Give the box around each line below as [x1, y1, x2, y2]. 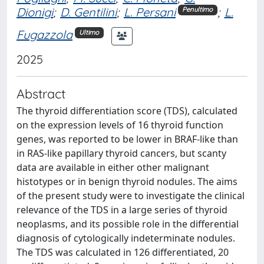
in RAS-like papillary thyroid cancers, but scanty [16, 146, 226, 160]
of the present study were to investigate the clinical [16, 189, 245, 202]
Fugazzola [16, 27, 72, 42]
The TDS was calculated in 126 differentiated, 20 [16, 245, 229, 259]
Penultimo [182, 5, 213, 14]
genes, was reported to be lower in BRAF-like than [16, 132, 238, 146]
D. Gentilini [60, 4, 117, 19]
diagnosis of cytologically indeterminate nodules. [16, 231, 235, 245]
